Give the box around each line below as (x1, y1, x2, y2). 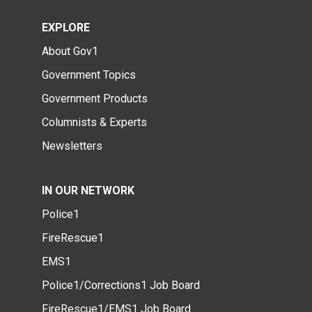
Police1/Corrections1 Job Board (42, 278, 200, 292)
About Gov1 (42, 44, 98, 58)
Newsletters (42, 139, 102, 153)
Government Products (42, 91, 148, 105)
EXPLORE (42, 20, 90, 34)
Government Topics (42, 68, 136, 81)
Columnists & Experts (42, 115, 147, 129)
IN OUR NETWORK (42, 183, 134, 197)
